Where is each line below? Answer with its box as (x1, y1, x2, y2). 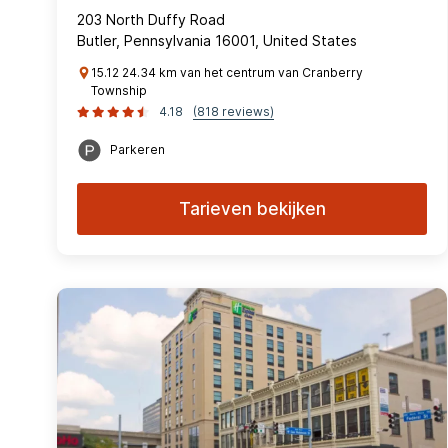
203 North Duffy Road (77, 11, 225, 28)
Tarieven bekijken (178, 199, 326, 219)
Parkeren (110, 142, 165, 157)
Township (91, 83, 147, 98)
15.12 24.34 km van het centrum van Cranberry (91, 65, 363, 80)
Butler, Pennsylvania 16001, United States (77, 32, 357, 49)
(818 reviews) (193, 104, 274, 119)
